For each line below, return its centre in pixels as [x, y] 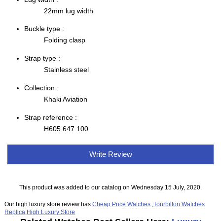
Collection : [42, 88]
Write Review [110, 154]
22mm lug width [69, 11]
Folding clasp [65, 40]
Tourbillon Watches [179, 204]
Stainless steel [67, 70]
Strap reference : [51, 118]
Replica [15, 212]
